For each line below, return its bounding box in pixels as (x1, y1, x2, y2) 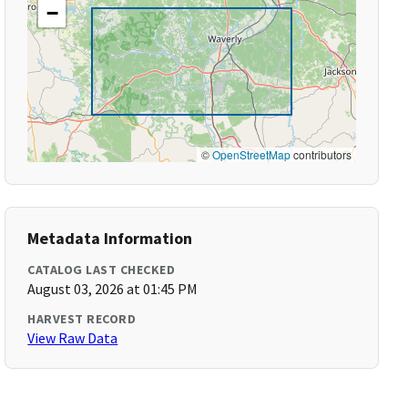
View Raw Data (27, 329, 118, 347)
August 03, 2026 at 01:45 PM (27, 280, 199, 298)
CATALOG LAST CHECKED (27, 261, 176, 278)
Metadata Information (27, 228, 193, 249)
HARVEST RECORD (27, 311, 137, 327)
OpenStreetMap (211, 147, 291, 162)
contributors (290, 147, 352, 162)
